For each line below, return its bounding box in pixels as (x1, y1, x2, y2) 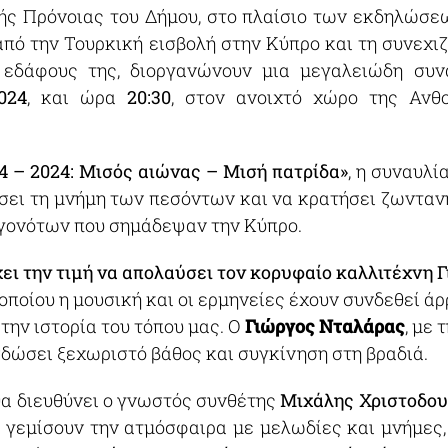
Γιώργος (244, 314, 319, 338)
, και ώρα (26, 85, 128, 109)
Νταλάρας (318, 314, 405, 338)
